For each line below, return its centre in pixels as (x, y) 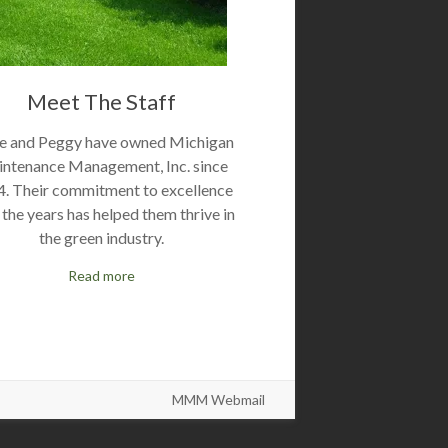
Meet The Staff (102, 101)
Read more (102, 275)
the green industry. (102, 237)
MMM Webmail (218, 399)
